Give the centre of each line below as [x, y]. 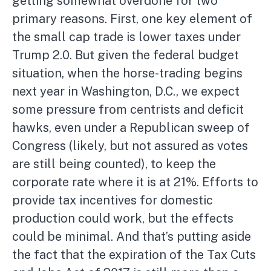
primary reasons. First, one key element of [132, 19]
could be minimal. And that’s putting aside [132, 237]
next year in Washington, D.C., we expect [126, 92]
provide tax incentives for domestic [113, 201]
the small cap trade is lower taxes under [126, 37]
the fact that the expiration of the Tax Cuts [134, 255]
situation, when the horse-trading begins [127, 73]
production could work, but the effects [123, 219]
